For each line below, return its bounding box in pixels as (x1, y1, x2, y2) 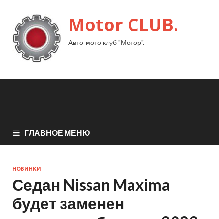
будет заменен (12, 194, 124, 213)
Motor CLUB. (68, 13, 178, 37)
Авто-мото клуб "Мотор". (68, 38, 144, 46)
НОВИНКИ (12, 166, 41, 172)
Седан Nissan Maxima (12, 175, 170, 195)
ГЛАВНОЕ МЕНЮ (24, 128, 90, 138)
